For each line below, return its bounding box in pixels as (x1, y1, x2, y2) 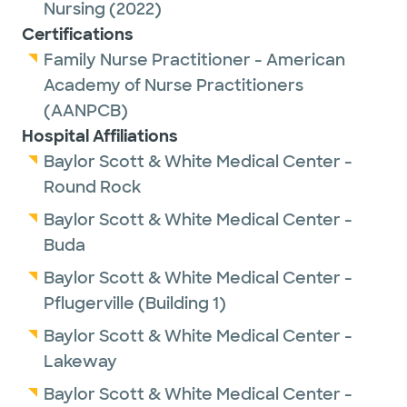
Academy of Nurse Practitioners (44, 74, 303, 96)
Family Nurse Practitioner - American (44, 49, 345, 71)
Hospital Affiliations (22, 125, 178, 147)
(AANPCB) (44, 100, 128, 122)
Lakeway (44, 351, 117, 372)
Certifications (22, 24, 134, 45)
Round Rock (44, 176, 141, 198)
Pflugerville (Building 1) (44, 293, 226, 314)
